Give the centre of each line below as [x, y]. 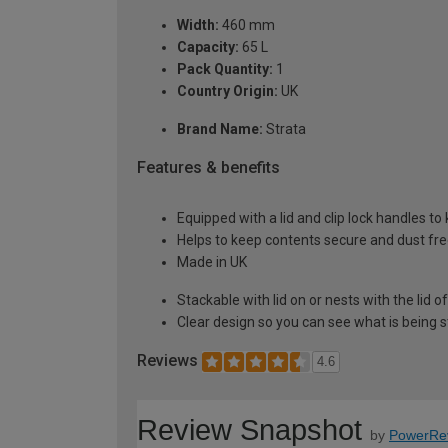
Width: [198, 25]
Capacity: [208, 47]
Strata [284, 129]
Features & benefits [208, 168]
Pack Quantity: [225, 69]
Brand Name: [220, 129]
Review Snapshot [249, 429]
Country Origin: [227, 91]
